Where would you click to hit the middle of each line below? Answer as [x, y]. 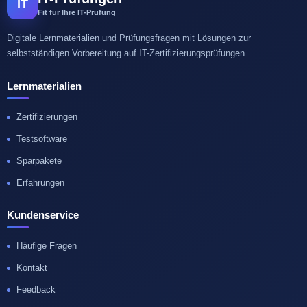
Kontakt [32, 268]
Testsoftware [42, 139]
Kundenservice [43, 215]
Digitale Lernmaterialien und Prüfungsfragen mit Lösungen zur [129, 38]
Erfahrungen [40, 183]
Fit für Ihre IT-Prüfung [77, 12]
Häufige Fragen [47, 246]
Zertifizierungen [47, 117]
